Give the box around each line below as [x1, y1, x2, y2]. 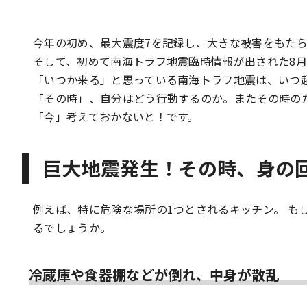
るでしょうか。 [33, 219, 112, 236]
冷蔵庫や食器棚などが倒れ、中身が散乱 [29, 265, 280, 284]
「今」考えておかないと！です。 [33, 108, 199, 125]
